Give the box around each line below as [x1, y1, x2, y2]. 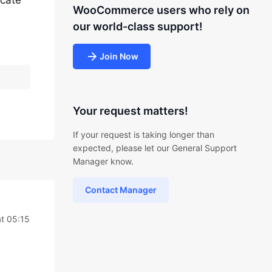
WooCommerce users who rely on [72, 4, 250, 16]
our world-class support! [72, 20, 203, 33]
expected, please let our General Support [72, 143, 237, 153]
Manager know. [72, 156, 134, 166]
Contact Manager [84, 185, 157, 195]
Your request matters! [72, 104, 188, 117]
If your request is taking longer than [72, 129, 214, 140]
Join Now [99, 51, 138, 61]
